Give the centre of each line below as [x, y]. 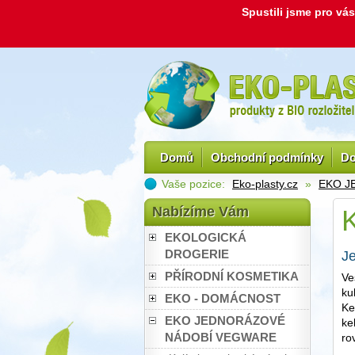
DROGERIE [197, 254]
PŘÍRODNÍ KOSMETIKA [232, 276]
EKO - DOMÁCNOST [223, 298]
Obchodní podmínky [267, 157]
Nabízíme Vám [200, 212]
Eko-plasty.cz [265, 184]
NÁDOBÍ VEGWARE [221, 337]
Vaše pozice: [195, 184]
